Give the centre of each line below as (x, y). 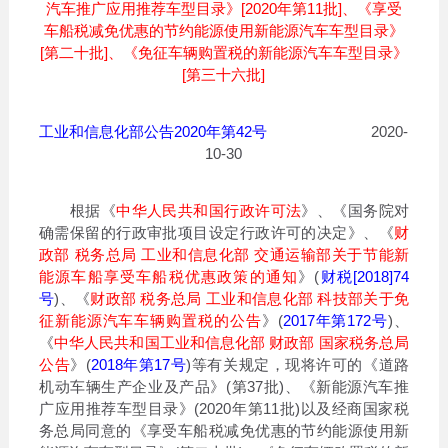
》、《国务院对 (355, 210)
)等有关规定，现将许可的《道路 (298, 364)
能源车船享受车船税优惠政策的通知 (168, 276)
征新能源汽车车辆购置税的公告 (150, 320)
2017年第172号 (335, 320)
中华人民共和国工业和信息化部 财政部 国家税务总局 (232, 342)
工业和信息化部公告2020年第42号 (153, 131)
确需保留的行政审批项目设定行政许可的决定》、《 (216, 232)
